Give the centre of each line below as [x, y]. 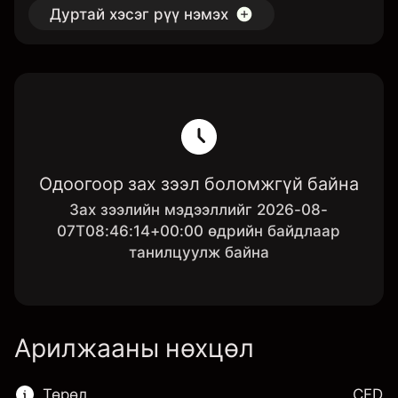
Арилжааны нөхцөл [134, 348]
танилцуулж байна [199, 252]
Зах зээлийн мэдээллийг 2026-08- [199, 210]
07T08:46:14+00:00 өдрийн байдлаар [199, 231]
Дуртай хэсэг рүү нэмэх [139, 14]
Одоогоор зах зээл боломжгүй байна [199, 184]
